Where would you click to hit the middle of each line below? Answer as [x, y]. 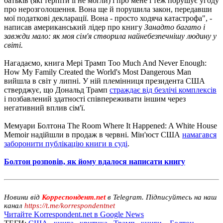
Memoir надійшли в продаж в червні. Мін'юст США [93, 134]
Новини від [23, 197]
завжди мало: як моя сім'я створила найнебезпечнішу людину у [110, 36]
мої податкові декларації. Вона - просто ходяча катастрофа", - [108, 18]
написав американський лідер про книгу [74, 27]
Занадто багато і [175, 27]
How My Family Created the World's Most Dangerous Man [98, 72]
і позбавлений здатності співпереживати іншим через [95, 99]
